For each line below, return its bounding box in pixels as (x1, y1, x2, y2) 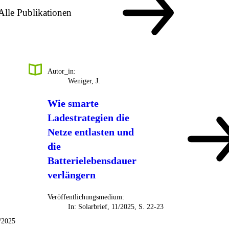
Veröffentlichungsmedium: (48, 193, 125, 201)
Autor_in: (48, 67, 76, 76)
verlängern (48, 169, 96, 181)
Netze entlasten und (48, 126, 134, 138)
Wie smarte (48, 98, 99, 109)
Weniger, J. (68, 77, 101, 85)
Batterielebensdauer (48, 155, 137, 167)
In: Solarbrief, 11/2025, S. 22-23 (68, 203, 164, 211)
